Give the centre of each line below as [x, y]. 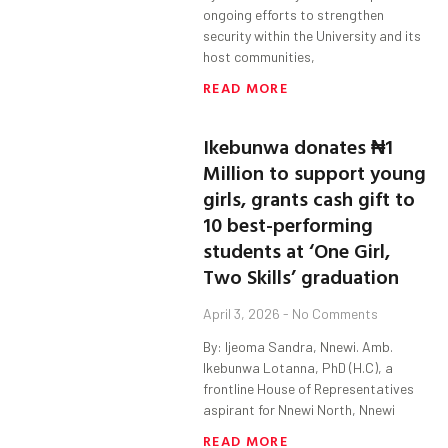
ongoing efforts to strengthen [294, 15]
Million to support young [315, 172]
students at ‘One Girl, [297, 250]
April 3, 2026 [243, 314]
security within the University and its [312, 36]
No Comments [334, 314]
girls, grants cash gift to [309, 198]
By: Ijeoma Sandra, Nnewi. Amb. [298, 347]
